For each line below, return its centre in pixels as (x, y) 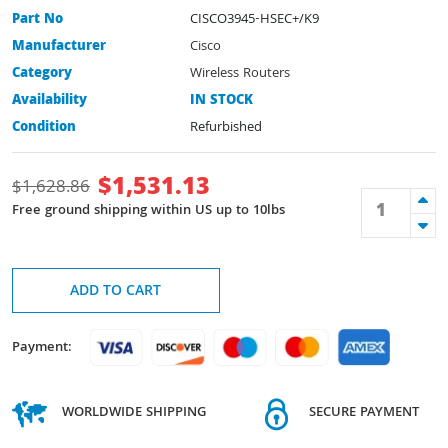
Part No (37, 19)
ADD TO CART (116, 291)
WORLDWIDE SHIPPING (134, 413)
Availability (49, 100)
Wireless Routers (240, 73)
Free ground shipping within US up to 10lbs (148, 211)
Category (42, 73)
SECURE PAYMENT (364, 413)
